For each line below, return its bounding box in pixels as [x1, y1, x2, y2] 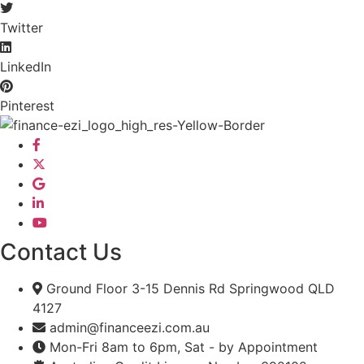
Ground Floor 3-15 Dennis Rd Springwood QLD [46, 279, 335, 297]
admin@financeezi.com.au [50, 318, 210, 336]
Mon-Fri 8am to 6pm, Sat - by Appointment [50, 338, 318, 355]
